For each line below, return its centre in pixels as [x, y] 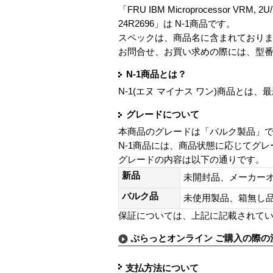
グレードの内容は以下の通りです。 [191, 159]
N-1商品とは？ [156, 75]
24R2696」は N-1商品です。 [177, 23]
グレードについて [163, 114]
